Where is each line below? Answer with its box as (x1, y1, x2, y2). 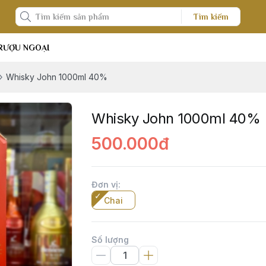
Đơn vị (91, 179, 118, 189)
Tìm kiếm (194, 12, 229, 21)
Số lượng (91, 235, 129, 245)
